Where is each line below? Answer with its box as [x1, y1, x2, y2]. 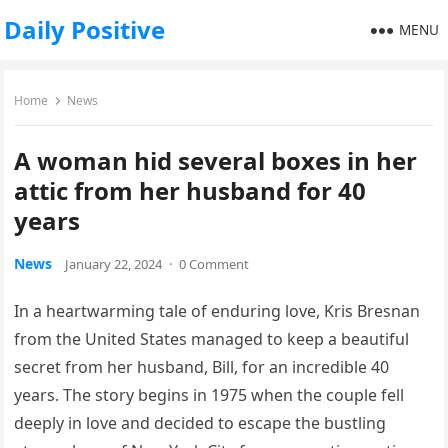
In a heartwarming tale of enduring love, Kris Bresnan [14, 300, 421, 322]
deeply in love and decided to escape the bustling [14, 412, 387, 434]
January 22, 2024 [65, 255, 163, 273]
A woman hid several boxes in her [14, 144, 418, 177]
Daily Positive [4, 13, 166, 46]
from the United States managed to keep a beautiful [14, 328, 410, 350]
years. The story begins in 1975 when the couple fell [14, 384, 405, 406]
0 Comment [179, 255, 250, 273]
